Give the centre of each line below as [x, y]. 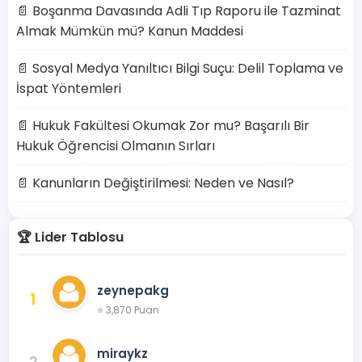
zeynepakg [133, 290]
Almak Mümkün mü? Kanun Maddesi [130, 31]
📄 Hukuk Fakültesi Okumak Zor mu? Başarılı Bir [163, 126]
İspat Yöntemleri [69, 88]
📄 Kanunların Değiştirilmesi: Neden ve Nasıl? [155, 183]
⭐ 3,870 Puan [128, 309]
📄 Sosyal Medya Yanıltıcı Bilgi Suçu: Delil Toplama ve [180, 68]
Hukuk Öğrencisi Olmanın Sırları [116, 146]
